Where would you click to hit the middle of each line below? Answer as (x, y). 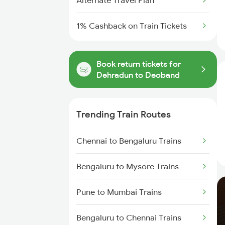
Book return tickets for (139, 64)
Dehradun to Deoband (138, 75)
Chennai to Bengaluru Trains (129, 141)
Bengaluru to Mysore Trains (128, 166)
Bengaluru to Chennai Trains (129, 217)
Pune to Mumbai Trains (119, 192)
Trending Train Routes (124, 114)
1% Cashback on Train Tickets (132, 26)
